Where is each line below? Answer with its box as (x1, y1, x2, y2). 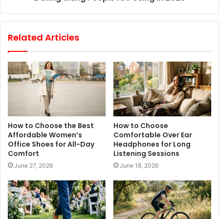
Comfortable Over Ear (113, 130, 192, 140)
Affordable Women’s (8, 130, 82, 140)
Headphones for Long (113, 139, 191, 150)
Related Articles (8, 31, 79, 44)
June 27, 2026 (14, 162, 53, 170)
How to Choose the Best (8, 121, 94, 131)
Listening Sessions (113, 149, 179, 159)
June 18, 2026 (120, 162, 158, 170)
